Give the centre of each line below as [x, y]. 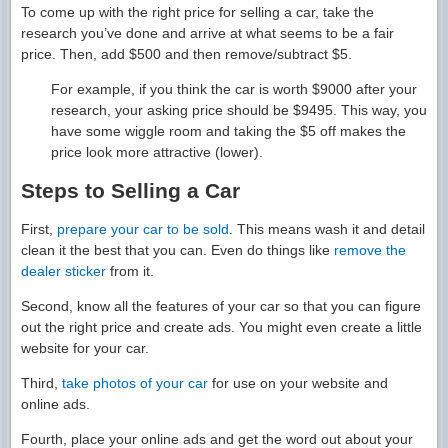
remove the [370, 249]
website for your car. [85, 347]
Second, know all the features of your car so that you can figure [221, 305]
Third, [41, 382]
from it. [130, 270]
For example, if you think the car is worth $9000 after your [234, 88]
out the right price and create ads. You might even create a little [221, 326]
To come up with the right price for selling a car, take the [197, 11]
